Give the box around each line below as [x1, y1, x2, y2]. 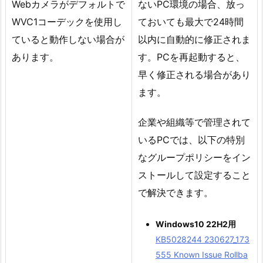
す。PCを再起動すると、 [138, 51, 245, 63]
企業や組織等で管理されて [138, 116, 251, 129]
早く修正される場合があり [138, 69, 251, 81]
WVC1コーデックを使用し [12, 16, 122, 28]
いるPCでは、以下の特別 [138, 134, 245, 146]
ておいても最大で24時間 [138, 16, 244, 28]
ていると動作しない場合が [12, 33, 124, 46]
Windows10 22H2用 [156, 218, 236, 229]
